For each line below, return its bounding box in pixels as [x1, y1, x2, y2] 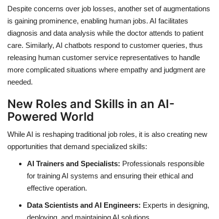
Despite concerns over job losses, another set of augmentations [7, 4, 210, 13]
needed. [7, 78, 33, 87]
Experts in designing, [143, 201, 209, 210]
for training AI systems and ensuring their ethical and [27, 172, 193, 180]
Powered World [7, 109, 94, 124]
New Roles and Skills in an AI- [7, 97, 175, 111]
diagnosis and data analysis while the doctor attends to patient [7, 29, 203, 38]
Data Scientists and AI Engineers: [27, 201, 141, 210]
